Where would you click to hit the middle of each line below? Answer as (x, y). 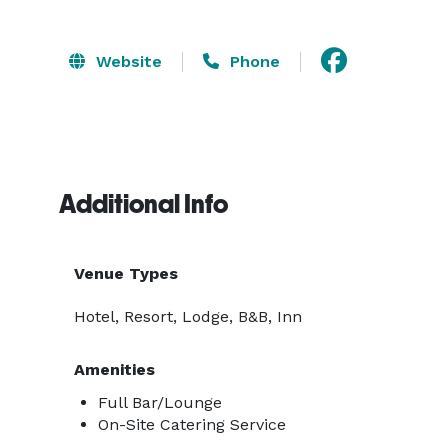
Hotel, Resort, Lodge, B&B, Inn (188, 316)
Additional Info (143, 204)
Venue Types (126, 273)
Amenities (114, 369)
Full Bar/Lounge (160, 402)
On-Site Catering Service (192, 424)
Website (126, 61)
